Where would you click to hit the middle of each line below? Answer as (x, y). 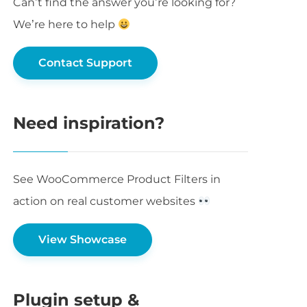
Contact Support (86, 63)
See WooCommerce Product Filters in (117, 180)
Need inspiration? (89, 123)
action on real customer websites (106, 201)
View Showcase (83, 240)
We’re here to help (66, 25)
